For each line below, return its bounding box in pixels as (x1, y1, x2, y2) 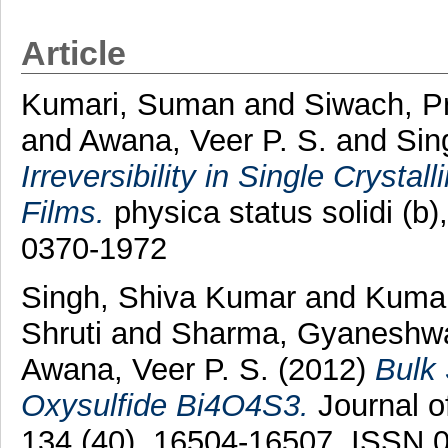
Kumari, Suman (20, 86, 235, 122)
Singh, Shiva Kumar (20, 279, 296, 315)
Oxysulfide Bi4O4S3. (20, 387, 309, 423)
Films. (20, 194, 105, 230)
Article (20, 34, 126, 72)
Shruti (20, 315, 102, 351)
